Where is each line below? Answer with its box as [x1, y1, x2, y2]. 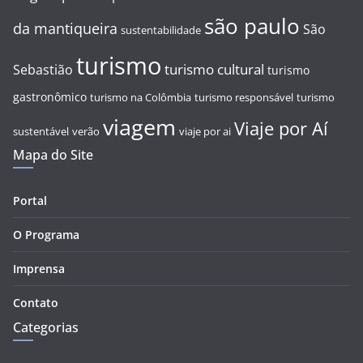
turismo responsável [194, 91, 293, 105]
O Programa [13, 227, 79, 243]
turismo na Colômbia [90, 91, 191, 105]
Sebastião [13, 61, 73, 79]
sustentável [13, 125, 69, 139]
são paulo [204, 11, 300, 41]
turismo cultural [164, 60, 264, 79]
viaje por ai [179, 125, 231, 139]
